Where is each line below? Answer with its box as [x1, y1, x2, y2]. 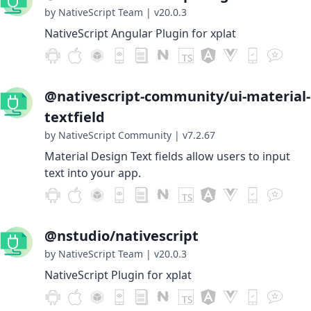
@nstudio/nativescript [44, 226, 199, 245]
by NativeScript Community [44, 128, 171, 142]
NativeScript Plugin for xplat [44, 267, 192, 283]
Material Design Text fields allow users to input [44, 149, 290, 164]
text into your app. [44, 165, 141, 180]
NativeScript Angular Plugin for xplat [44, 26, 236, 41]
